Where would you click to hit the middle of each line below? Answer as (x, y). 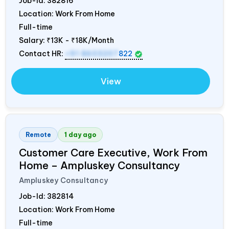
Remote (38, 135)
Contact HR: (42, 54)
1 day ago (80, 135)
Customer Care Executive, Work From (113, 153)
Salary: (33, 41)
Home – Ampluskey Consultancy (99, 166)
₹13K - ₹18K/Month (80, 41)
